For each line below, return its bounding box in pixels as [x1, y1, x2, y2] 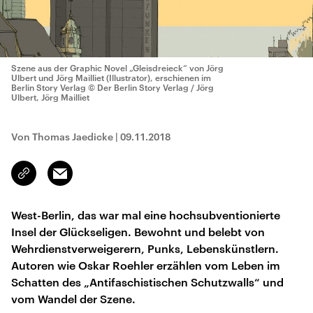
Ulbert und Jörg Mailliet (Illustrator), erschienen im [11, 73, 211, 82]
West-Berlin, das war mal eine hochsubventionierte [11, 208, 280, 221]
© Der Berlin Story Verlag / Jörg [88, 82, 214, 92]
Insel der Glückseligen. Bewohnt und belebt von [11, 225, 265, 238]
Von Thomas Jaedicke [11, 131, 113, 143]
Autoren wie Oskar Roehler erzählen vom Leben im [11, 259, 280, 272]
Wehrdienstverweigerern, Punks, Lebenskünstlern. [11, 242, 279, 255]
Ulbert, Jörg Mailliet [11, 92, 89, 102]
